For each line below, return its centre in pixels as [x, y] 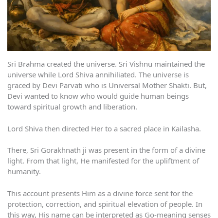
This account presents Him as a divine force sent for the [100, 193]
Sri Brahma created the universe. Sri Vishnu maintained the [106, 64]
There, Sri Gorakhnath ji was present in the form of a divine [106, 150]
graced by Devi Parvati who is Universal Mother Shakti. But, [107, 85]
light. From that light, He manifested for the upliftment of [103, 161]
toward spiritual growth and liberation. [72, 107]
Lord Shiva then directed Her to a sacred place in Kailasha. [104, 128]
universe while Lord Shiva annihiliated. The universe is [98, 75]
